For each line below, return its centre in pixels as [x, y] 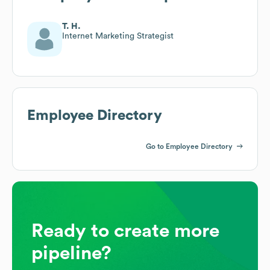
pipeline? [71, 253]
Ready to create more [125, 231]
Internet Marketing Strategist [118, 36]
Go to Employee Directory [189, 146]
